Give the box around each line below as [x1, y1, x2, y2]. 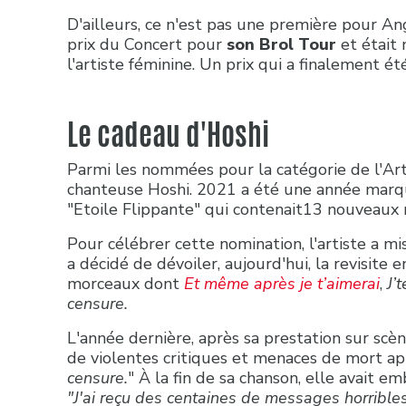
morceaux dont [67, 272, 184, 295]
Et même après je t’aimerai [184, 272, 380, 295]
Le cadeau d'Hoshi [67, 112, 275, 156]
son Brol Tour [227, 33, 341, 55]
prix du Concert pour [67, 33, 227, 55]
